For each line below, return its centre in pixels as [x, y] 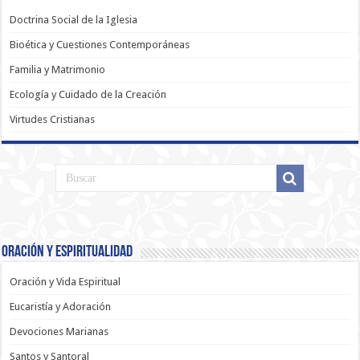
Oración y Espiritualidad [67, 253]
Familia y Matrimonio [58, 69]
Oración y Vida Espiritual [65, 282]
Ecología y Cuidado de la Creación [88, 94]
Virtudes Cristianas [53, 119]
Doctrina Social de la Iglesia [74, 19]
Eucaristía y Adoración [61, 307]
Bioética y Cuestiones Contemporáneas [100, 44]
